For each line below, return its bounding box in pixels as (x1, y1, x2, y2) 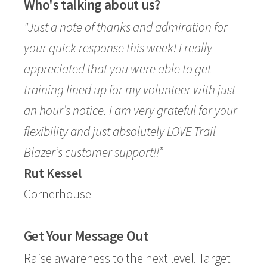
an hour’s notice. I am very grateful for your (24, 103, 237, 119)
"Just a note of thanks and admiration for (24, 19, 228, 35)
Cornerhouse (24, 186, 91, 202)
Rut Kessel (24, 165, 82, 181)
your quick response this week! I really (24, 40, 212, 56)
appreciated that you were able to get (24, 61, 211, 77)
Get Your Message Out (24, 227, 148, 244)
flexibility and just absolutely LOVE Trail (24, 123, 216, 139)
